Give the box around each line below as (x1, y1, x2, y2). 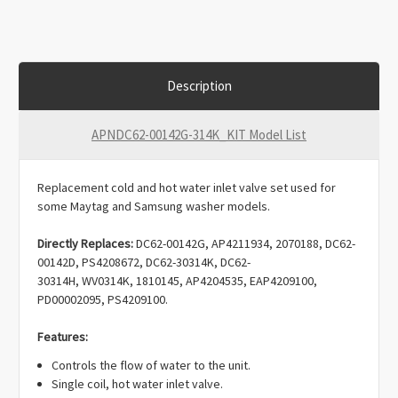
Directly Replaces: (37, 235, 136, 252)
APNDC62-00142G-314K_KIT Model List (92, 126, 306, 144)
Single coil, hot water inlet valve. (52, 376, 224, 393)
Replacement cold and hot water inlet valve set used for (37, 179, 336, 196)
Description (166, 77, 232, 95)
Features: (37, 329, 88, 346)
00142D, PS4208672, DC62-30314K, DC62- (37, 254, 251, 271)
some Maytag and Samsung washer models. (37, 198, 270, 215)
